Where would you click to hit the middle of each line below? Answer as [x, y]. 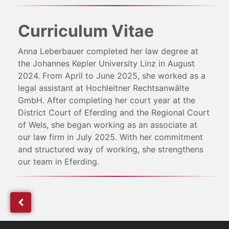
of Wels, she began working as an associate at [108, 125]
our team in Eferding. [59, 162]
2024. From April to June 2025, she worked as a [112, 76]
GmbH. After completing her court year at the [107, 100]
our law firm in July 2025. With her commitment [110, 137]
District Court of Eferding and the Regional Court [114, 113]
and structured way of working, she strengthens [111, 150]
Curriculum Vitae [86, 31]
